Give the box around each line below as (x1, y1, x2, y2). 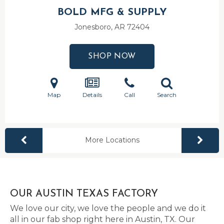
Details (82, 91, 102, 98)
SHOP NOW (88, 52, 136, 60)
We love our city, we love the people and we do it (10, 203, 206, 213)
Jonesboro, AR (74, 22, 127, 31)
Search (157, 91, 176, 98)
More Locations (84, 135, 139, 144)
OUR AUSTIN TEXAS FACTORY (10, 189, 158, 199)
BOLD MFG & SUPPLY (57, 7, 167, 17)
